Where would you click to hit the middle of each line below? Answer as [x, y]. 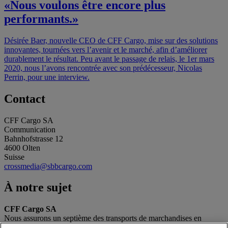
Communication [30, 129]
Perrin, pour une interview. [47, 77]
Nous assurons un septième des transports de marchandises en [103, 218]
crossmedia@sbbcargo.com [48, 166]
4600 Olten [22, 148]
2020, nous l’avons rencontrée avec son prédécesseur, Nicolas [103, 68]
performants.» [41, 19]
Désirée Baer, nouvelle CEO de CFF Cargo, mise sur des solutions [111, 40]
